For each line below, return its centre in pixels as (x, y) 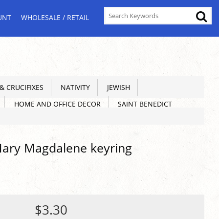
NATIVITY (73, 87)
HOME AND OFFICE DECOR (55, 104)
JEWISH (117, 87)
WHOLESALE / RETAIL (55, 17)
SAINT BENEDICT (143, 104)
